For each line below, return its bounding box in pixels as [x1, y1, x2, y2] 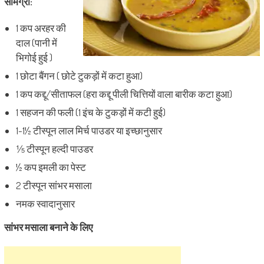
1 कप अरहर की [15, 22, 66, 34]
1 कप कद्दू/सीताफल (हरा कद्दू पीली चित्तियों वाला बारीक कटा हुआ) [15, 88, 232, 100]
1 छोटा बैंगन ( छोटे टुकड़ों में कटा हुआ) [15, 70, 143, 82]
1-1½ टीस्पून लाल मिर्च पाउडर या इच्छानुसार [15, 124, 162, 137]
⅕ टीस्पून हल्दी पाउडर [15, 143, 93, 155]
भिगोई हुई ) [15, 51, 52, 64]
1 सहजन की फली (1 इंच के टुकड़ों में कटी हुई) [15, 106, 166, 118]
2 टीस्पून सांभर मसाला [15, 179, 92, 192]
